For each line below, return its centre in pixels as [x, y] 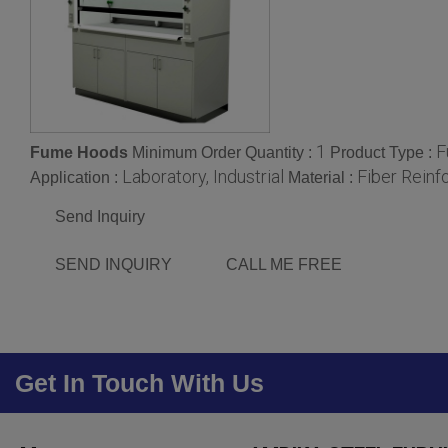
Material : [322, 178]
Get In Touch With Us [139, 383]
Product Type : [383, 153]
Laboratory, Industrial [203, 177]
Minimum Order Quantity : [224, 153]
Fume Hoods [79, 153]
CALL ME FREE [284, 265]
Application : [76, 178]
